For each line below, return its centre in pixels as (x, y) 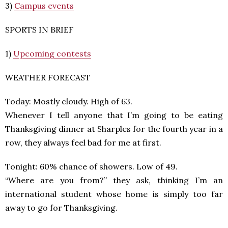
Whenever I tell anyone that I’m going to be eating (114, 115)
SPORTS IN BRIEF (39, 30)
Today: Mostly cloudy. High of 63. (69, 101)
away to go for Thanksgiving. (61, 208)
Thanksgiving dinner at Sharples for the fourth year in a (114, 129)
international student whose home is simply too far (114, 194)
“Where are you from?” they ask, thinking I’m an (114, 180)
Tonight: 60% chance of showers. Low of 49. (91, 166)
